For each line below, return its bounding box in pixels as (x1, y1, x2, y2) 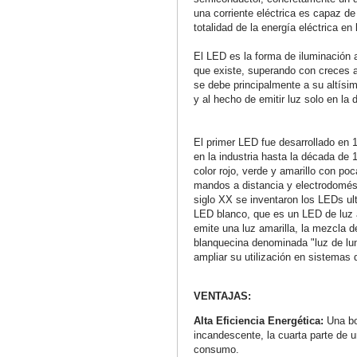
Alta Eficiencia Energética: (194, 315, 327, 327)
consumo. (194, 343, 239, 355)
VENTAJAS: (194, 290, 251, 302)
